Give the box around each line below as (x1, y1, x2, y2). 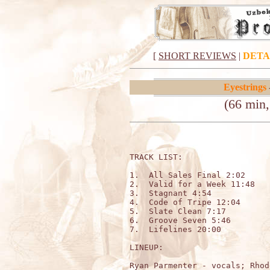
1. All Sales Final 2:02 (130, 171, 245, 180)
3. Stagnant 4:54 (130, 189, 212, 198)
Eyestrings (223, 82, 266, 92)
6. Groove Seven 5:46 (130, 216, 231, 225)
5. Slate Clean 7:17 (130, 207, 226, 216)
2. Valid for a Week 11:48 (130, 180, 255, 189)
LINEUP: (130, 243, 163, 252)
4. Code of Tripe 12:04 (130, 198, 240, 207)
